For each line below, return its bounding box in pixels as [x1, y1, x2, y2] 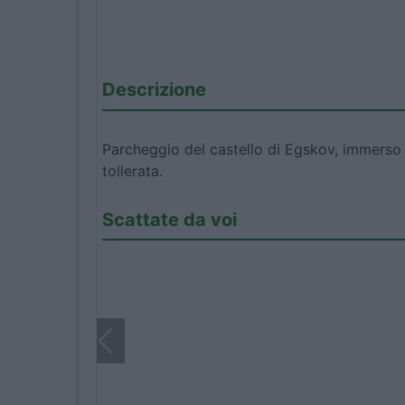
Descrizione [102, 79, 206, 101]
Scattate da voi [102, 208, 237, 231]
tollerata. [102, 161, 163, 180]
